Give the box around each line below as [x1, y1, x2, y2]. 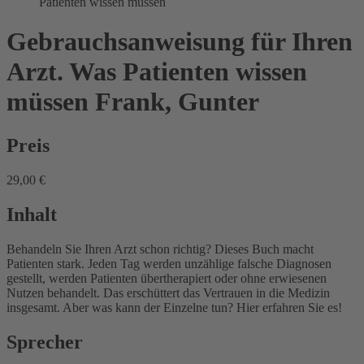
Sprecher [6, 331, 83, 353]
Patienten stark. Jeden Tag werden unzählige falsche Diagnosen [6, 256, 331, 271]
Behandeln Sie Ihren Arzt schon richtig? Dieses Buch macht [6, 241, 314, 256]
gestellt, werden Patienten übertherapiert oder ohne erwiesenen [6, 271, 327, 285]
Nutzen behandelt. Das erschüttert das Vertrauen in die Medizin [6, 285, 330, 300]
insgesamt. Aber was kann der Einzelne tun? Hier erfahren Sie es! [6, 300, 342, 314]
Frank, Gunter [95, 87, 259, 117]
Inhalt [6, 203, 57, 225]
